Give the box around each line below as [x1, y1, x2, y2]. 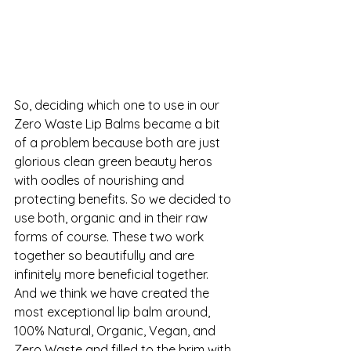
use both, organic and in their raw [14, 210, 211, 226]
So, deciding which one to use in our [14, 97, 223, 114]
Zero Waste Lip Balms [14, 116, 140, 132]
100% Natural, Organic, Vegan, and [14, 323, 219, 339]
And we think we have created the [14, 285, 212, 302]
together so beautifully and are [14, 248, 197, 264]
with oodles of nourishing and [14, 172, 187, 189]
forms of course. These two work [14, 229, 207, 245]
